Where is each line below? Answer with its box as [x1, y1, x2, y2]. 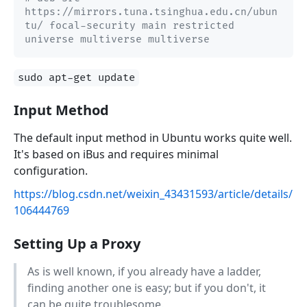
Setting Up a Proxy [14, 234, 140, 254]
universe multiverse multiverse [25, 34, 210, 46]
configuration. [14, 163, 88, 179]
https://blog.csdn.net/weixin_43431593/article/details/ [14, 186, 293, 202]
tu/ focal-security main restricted [25, 20, 234, 32]
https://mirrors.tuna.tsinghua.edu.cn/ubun [25, 6, 278, 19]
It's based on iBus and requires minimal [14, 147, 219, 162]
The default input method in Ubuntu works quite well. [14, 130, 292, 146]
